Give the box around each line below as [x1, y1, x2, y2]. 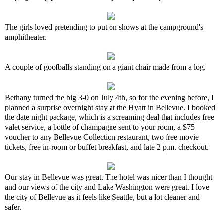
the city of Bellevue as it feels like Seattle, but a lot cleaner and [5, 193, 200, 201]
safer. [5, 203, 21, 211]
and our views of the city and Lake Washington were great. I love [5, 183, 209, 191]
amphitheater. [5, 33, 47, 41]
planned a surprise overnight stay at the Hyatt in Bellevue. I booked [5, 103, 215, 111]
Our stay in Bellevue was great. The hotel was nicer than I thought [5, 173, 212, 181]
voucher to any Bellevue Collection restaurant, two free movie [5, 133, 199, 141]
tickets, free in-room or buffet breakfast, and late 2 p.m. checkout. [5, 143, 209, 151]
